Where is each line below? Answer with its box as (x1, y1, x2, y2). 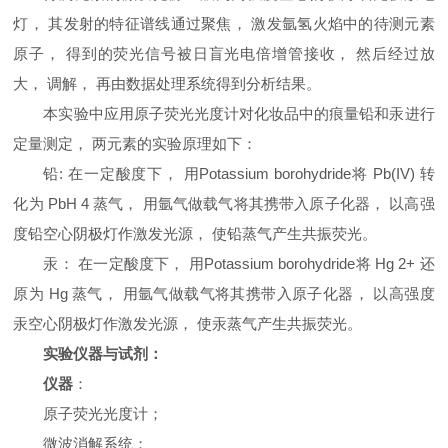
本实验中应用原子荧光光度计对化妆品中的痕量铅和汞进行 (43, 105, 435, 122)
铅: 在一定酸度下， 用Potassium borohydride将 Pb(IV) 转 (43, 165, 435, 182)
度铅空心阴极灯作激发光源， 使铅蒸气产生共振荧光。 (13, 225, 378, 242)
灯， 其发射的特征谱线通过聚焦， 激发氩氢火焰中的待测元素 (13, 15, 435, 32)
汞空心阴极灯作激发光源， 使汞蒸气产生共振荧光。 (13, 315, 363, 332)
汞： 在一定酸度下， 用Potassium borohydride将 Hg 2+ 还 (43, 255, 435, 272)
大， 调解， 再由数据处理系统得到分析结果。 (13, 75, 322, 92)
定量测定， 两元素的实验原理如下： (13, 135, 258, 152)
